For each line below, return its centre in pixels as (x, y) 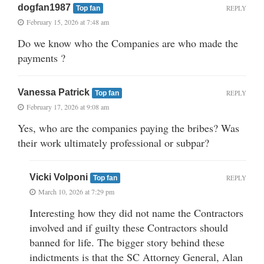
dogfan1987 (45, 8)
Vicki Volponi (60, 177)
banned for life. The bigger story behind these (127, 242)
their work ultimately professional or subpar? (113, 143)
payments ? (42, 58)
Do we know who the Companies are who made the (128, 43)
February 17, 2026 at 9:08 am (68, 107)
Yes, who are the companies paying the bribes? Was (128, 128)
